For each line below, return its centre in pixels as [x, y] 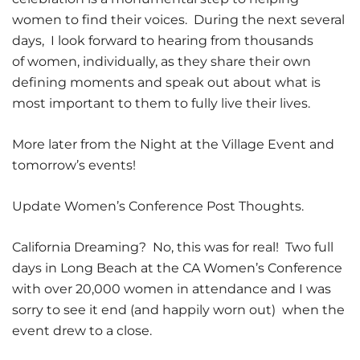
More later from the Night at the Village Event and [173, 144]
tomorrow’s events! [74, 165]
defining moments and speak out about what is [166, 82]
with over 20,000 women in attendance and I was [172, 289]
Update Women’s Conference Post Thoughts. [158, 206]
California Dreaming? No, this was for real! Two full [173, 247]
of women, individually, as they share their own [162, 61]
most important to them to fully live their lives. [161, 103]
